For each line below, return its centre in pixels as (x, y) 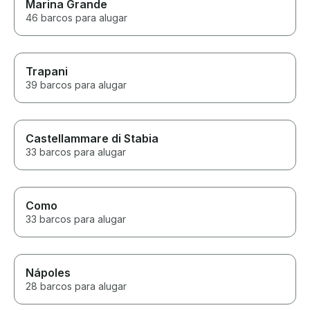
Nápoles (48, 273)
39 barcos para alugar (76, 85)
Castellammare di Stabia (92, 139)
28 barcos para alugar (76, 286)
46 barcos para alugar (76, 18)
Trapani (47, 72)
